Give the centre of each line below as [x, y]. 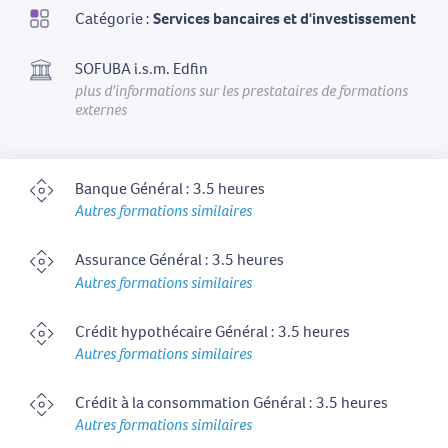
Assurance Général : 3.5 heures [179, 260]
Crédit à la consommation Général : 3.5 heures [231, 402]
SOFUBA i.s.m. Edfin [141, 68]
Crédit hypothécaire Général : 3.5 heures [212, 331]
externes [101, 110]
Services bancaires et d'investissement [284, 18]
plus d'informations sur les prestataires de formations [241, 91]
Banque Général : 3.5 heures [170, 189]
